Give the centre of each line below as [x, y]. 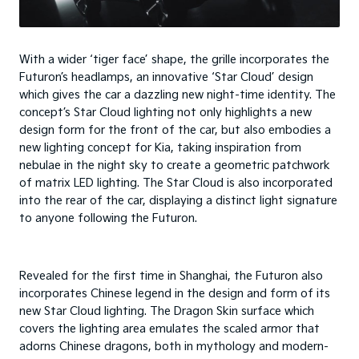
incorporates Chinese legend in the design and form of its [175, 294]
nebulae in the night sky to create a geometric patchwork [175, 166]
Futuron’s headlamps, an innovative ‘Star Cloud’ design [166, 78]
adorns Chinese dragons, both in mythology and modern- [174, 347]
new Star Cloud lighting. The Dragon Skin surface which [167, 312]
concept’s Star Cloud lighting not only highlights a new [165, 113]
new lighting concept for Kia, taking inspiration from [160, 148]
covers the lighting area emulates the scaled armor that [169, 329]
